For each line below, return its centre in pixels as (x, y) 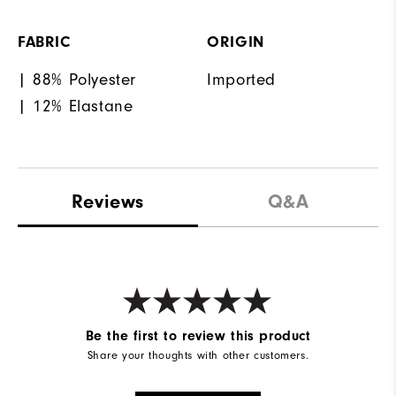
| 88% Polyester (77, 80)
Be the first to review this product (198, 335)
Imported (241, 80)
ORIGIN (236, 42)
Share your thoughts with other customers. (198, 355)
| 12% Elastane (76, 107)
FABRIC (44, 42)
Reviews (108, 202)
